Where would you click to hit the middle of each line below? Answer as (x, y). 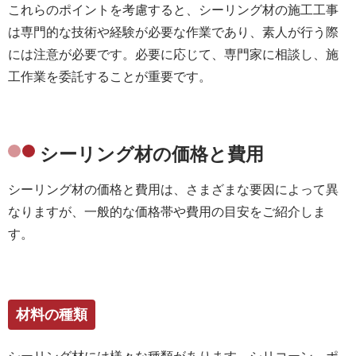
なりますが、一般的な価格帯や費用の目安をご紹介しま (167, 211)
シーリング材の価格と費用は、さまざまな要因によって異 (173, 189)
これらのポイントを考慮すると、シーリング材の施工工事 (173, 10)
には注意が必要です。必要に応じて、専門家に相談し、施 (173, 54)
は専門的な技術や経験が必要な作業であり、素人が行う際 (173, 32)
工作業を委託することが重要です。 (110, 76)
